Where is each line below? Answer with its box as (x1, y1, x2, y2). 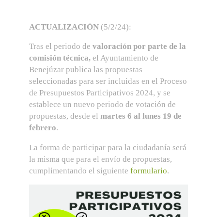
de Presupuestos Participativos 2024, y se (29, 88, 170, 97)
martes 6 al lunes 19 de (100, 111, 182, 121)
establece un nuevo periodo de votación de (29, 100, 176, 109)
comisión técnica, (29, 53, 91, 62)
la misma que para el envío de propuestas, (29, 154, 172, 164)
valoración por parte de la (91, 42, 186, 51)
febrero (29, 123, 56, 132)
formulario (130, 166, 167, 175)
